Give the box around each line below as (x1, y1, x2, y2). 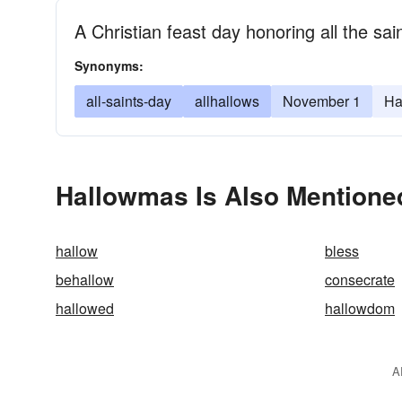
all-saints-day (86, 91, 171, 111)
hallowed (56, 298, 114, 319)
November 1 (283, 91, 361, 111)
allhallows (195, 91, 259, 111)
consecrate (325, 269, 395, 290)
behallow (56, 269, 114, 290)
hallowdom (325, 298, 395, 319)
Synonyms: (74, 57, 144, 74)
